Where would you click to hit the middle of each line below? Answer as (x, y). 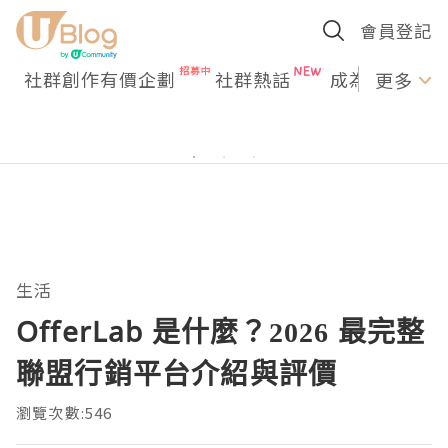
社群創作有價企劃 (100, 79)
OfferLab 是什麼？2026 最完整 (221, 331)
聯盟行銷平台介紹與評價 (177, 373)
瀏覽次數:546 (64, 412)
